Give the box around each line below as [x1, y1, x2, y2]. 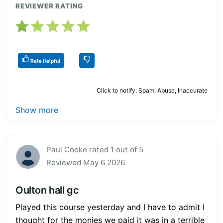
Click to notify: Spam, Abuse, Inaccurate [97, 86, 208, 94]
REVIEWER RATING [15, 1, 84, 10]
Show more [15, 105, 58, 115]
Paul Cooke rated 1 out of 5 [46, 144, 143, 154]
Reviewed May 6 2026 [46, 157, 125, 167]
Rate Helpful [29, 57, 60, 64]
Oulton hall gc [15, 184, 79, 196]
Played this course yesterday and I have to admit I [15, 202, 205, 212]
